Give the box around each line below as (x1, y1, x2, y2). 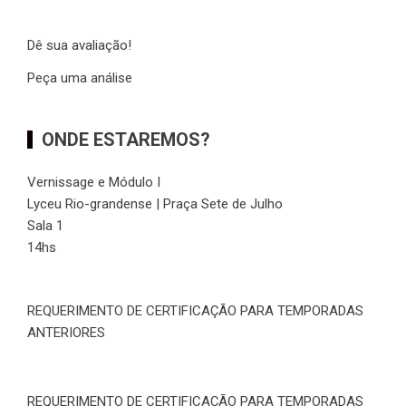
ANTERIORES (27, 324, 105, 342)
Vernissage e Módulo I (27, 174, 160, 191)
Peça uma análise (27, 70, 132, 87)
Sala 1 (27, 217, 63, 235)
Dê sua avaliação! (27, 37, 131, 54)
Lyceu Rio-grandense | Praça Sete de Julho (27, 196, 283, 213)
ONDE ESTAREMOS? (42, 129, 210, 151)
